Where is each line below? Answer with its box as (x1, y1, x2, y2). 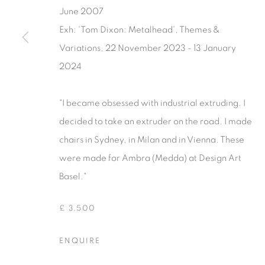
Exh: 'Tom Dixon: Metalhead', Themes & (59, 25, 220, 34)
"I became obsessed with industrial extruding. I (59, 99, 245, 108)
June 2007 (59, 7, 104, 16)
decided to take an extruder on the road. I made (59, 117, 252, 126)
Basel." (59, 172, 86, 181)
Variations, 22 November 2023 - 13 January (59, 44, 236, 53)
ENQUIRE (59, 237, 101, 245)
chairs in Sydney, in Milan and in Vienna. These (59, 135, 244, 144)
